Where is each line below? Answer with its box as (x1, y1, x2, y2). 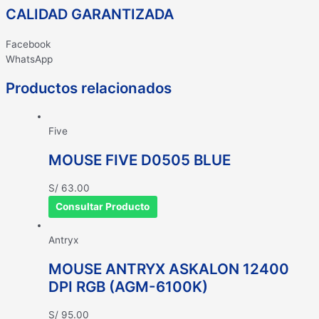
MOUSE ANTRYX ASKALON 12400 (48, 259, 289, 278)
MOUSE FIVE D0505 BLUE (48, 151, 231, 169)
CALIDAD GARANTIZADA (6, 6, 174, 23)
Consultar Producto (56, 201, 150, 213)
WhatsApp (6, 53, 53, 66)
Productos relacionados (6, 79, 172, 98)
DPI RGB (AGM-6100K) (48, 277, 208, 296)
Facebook (6, 38, 51, 51)
